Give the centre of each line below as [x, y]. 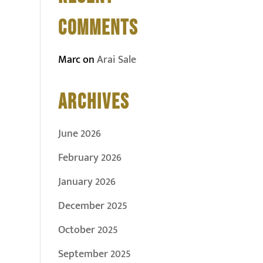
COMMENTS [98, 28]
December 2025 [92, 206]
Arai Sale [116, 60]
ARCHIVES [93, 102]
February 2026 [90, 158]
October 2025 [88, 230]
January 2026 [87, 182]
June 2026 [79, 134]
